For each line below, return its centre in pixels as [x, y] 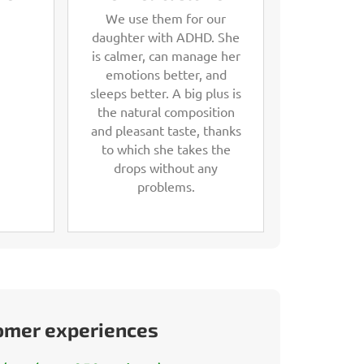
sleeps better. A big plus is [166, 92]
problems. [166, 186]
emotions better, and [166, 74]
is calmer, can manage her [166, 55]
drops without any [166, 167]
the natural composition [166, 111]
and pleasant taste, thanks [166, 130]
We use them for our [166, 17]
